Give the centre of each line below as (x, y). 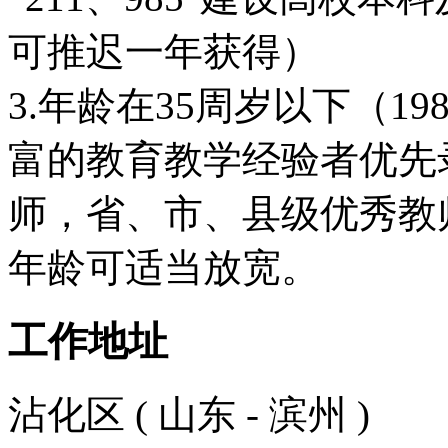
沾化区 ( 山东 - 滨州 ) (189, 414)
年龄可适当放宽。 (164, 268)
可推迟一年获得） (164, 52)
